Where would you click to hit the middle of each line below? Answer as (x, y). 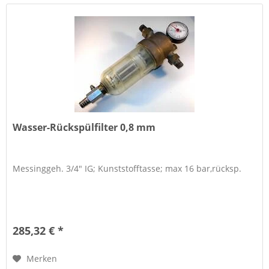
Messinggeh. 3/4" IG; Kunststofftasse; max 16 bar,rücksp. (127, 169)
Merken (42, 259)
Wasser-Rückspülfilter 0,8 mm (84, 128)
